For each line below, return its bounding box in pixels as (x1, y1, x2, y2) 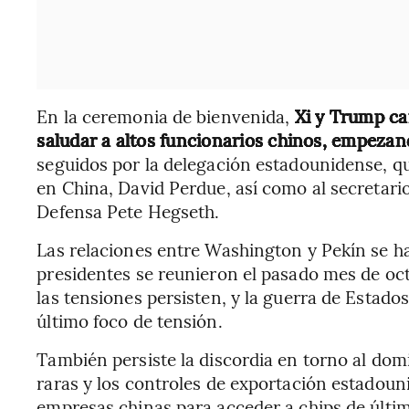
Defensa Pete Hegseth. (37, 198, 220, 223)
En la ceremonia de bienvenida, (37, 103, 290, 128)
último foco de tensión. (37, 308, 223, 332)
